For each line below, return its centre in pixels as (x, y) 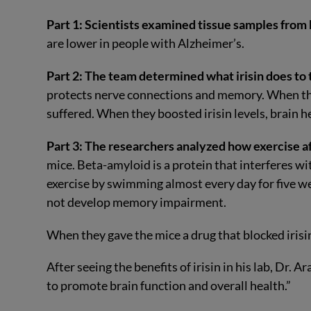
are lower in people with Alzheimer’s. (146, 43)
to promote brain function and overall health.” (169, 286)
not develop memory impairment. (137, 202)
